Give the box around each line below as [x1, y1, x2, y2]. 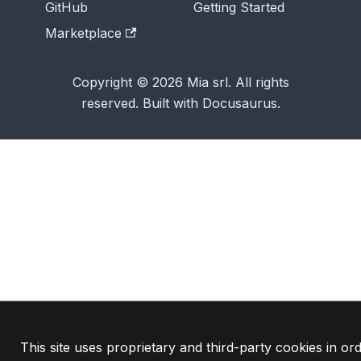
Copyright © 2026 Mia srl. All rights [72, 74, 289, 90]
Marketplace [45, 25, 122, 41]
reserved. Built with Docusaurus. [81, 95, 280, 111]
